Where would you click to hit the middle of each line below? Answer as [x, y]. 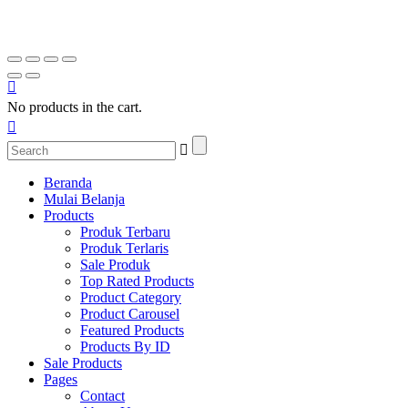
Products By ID [125, 346]
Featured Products [132, 330]
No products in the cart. [75, 107]
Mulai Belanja [84, 199]
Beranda [68, 182]
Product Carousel [130, 313]
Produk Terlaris [124, 248]
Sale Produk [115, 264]
